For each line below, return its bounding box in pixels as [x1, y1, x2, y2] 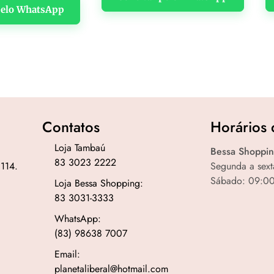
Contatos [42, 116, 100, 138]
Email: [54, 247, 80, 262]
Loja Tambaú [54, 141, 105, 155]
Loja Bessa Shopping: [54, 176, 143, 191]
